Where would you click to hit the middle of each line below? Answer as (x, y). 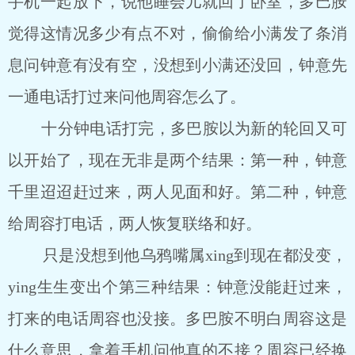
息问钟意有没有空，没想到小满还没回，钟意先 (177, 65)
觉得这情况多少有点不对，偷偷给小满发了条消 (177, 33)
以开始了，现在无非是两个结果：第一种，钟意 (177, 160)
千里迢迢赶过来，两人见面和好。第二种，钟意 (177, 192)
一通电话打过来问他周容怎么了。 (127, 97)
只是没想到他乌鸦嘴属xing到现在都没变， (177, 255)
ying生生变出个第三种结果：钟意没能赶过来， (177, 287)
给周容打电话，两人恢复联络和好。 (135, 223)
